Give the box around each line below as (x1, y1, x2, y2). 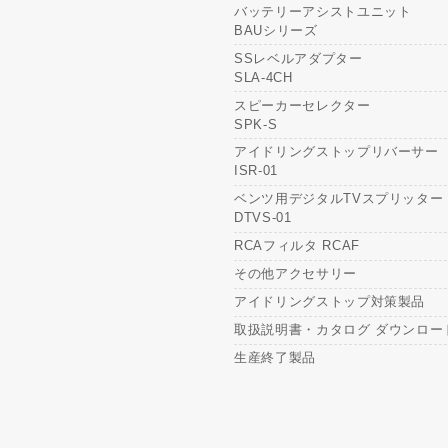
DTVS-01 (234, 210, 292, 226)
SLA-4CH (234, 69, 293, 85)
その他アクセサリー (234, 266, 357, 282)
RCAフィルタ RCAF (234, 238, 360, 254)
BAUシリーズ (234, 22, 318, 38)
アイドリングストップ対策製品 (234, 294, 426, 309)
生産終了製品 (234, 349, 316, 365)
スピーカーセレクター (234, 97, 371, 113)
